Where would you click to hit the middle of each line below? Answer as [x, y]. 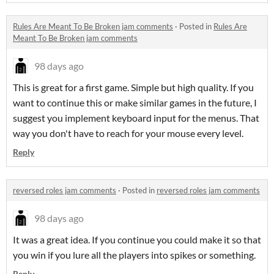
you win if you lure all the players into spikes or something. [134, 255]
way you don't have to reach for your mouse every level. [128, 133]
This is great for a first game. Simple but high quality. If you [133, 87]
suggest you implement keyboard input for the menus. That [136, 118]
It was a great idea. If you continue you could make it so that [137, 240]
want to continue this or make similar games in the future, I [135, 103]
